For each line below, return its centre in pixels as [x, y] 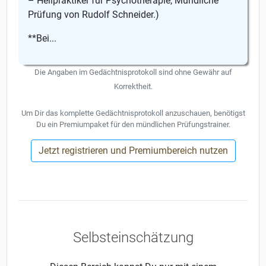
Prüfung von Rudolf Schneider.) [94, 15]
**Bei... [42, 38]
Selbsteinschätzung [133, 237]
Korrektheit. [133, 86]
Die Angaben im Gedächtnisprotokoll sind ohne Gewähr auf [133, 72]
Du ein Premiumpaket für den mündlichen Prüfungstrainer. [133, 124]
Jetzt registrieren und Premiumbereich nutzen [133, 151]
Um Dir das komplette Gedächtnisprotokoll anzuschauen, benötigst [133, 113]
